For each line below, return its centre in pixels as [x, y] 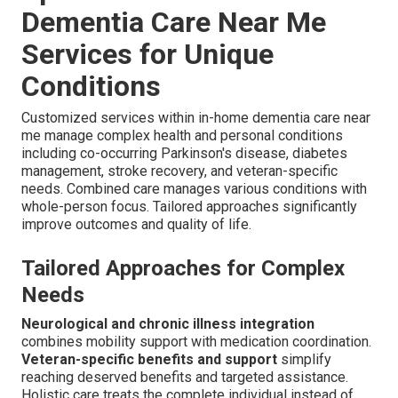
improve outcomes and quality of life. [136, 224]
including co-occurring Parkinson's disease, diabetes [184, 153]
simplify [304, 359]
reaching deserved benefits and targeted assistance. [185, 377]
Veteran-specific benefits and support [149, 359]
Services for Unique [147, 54]
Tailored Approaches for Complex [183, 268]
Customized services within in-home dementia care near [196, 117]
